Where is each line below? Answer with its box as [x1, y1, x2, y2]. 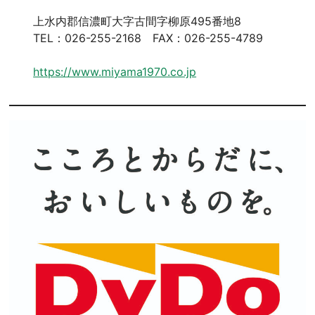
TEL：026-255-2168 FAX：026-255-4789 [33, 31, 264, 46]
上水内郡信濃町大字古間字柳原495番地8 [33, 14, 242, 29]
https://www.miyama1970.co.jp [33, 65, 197, 79]
